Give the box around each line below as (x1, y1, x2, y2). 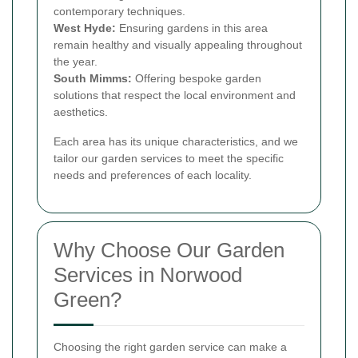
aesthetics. (54, 105, 108, 118)
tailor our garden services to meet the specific (54, 151, 284, 165)
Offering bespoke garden (132, 71, 261, 85)
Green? (54, 287, 121, 312)
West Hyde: (54, 21, 116, 34)
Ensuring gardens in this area (116, 21, 268, 34)
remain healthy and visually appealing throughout (54, 38, 302, 51)
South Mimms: (54, 71, 132, 85)
